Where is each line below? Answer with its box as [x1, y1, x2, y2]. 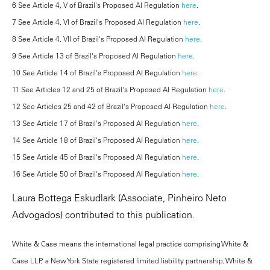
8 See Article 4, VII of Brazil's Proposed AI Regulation [12, 34, 185, 43]
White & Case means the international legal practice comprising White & [12, 239, 248, 248]
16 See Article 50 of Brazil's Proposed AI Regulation [12, 169, 182, 178]
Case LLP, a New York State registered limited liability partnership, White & [12, 256, 253, 265]
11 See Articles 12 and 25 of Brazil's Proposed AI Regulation [12, 85, 209, 94]
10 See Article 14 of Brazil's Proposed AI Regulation [12, 68, 182, 77]
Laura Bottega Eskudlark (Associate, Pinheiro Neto [12, 192, 227, 204]
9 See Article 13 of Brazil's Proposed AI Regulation [12, 51, 178, 60]
